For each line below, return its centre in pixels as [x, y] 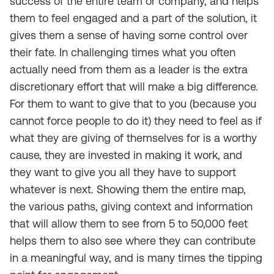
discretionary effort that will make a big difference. [134, 87]
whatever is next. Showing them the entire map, [128, 189]
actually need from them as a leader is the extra [129, 69]
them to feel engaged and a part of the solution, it [133, 18]
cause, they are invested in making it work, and [126, 155]
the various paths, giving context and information [131, 206]
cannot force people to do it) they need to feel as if [136, 121]
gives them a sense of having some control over [129, 35]
